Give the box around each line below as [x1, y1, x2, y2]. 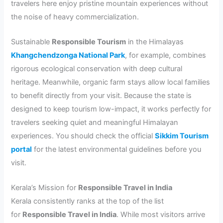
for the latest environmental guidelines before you [32, 145, 202, 154]
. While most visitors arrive [116, 210, 206, 220]
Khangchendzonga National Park [11, 51, 125, 60]
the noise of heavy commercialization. [11, 12, 139, 21]
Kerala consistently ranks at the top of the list [11, 197, 164, 206]
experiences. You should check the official [11, 131, 155, 141]
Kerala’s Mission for [11, 183, 79, 193]
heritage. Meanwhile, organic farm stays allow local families [11, 78, 211, 87]
